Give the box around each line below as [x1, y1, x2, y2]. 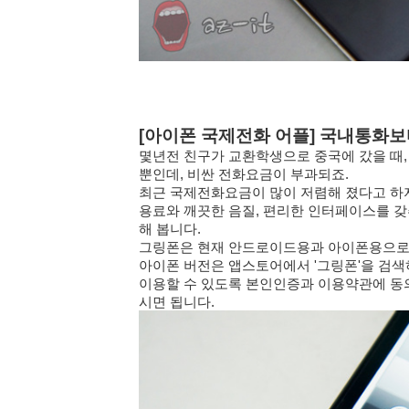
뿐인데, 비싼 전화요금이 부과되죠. [139, 167, 349, 183]
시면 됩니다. [139, 295, 215, 310]
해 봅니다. [139, 222, 201, 237]
